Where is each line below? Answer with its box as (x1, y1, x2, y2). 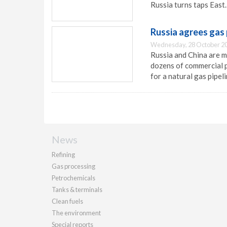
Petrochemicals (52, 174, 95, 182)
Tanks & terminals (52, 185, 102, 194)
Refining (52, 150, 75, 159)
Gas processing (52, 162, 95, 170)
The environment (52, 209, 101, 217)
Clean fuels (52, 197, 83, 205)
